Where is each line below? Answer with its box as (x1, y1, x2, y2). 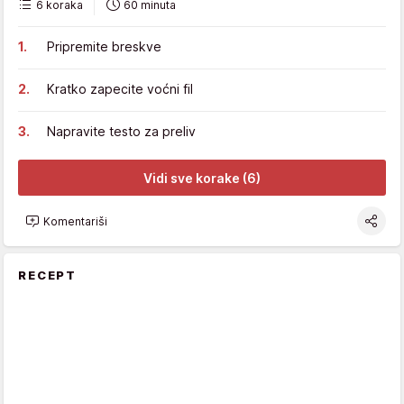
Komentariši (43, 214, 107, 228)
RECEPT (18, 268, 78, 283)
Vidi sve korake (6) (143, 170, 261, 186)
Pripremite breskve (47, 39, 161, 55)
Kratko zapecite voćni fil (47, 81, 193, 97)
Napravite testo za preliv (47, 124, 196, 140)
